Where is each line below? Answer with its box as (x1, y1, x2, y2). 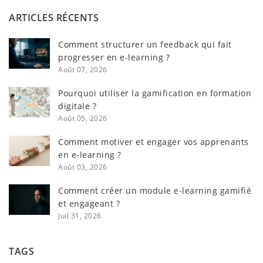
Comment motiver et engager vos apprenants (58, 136, 249, 147)
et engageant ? (58, 197, 120, 209)
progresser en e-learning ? (58, 51, 170, 63)
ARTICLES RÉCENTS (9, 11, 99, 25)
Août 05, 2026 (58, 113, 107, 123)
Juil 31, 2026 (58, 210, 102, 220)
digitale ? (58, 100, 96, 112)
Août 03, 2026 (58, 161, 107, 171)
